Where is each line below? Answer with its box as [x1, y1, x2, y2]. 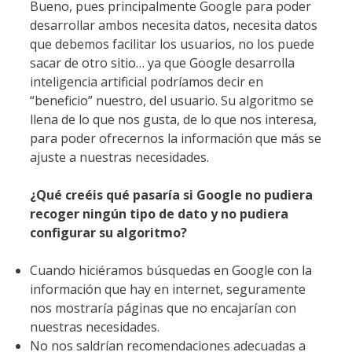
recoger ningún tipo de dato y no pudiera [30, 204, 288, 222]
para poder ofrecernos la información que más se [30, 129, 321, 147]
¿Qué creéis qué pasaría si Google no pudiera [30, 185, 313, 203]
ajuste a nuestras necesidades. [30, 148, 209, 166]
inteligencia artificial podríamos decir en [30, 72, 263, 90]
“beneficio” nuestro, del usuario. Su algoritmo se [30, 91, 313, 109]
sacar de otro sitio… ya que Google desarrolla [30, 53, 295, 71]
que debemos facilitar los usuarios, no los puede [30, 35, 314, 53]
